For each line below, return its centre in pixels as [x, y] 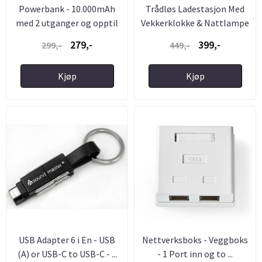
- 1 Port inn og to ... [195, 254]
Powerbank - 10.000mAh [67, 8]
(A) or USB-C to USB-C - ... [67, 254]
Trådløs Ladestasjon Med [195, 8]
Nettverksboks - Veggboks [195, 240]
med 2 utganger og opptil [67, 23]
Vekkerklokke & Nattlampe [195, 23]
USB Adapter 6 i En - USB [67, 240]
